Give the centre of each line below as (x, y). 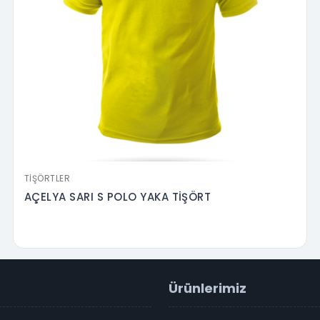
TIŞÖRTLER (47, 178)
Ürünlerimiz (207, 288)
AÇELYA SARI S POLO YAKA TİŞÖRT (118, 197)
